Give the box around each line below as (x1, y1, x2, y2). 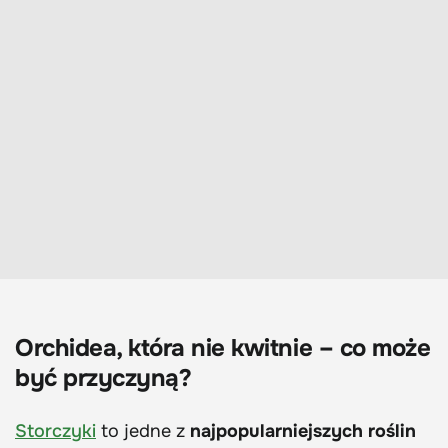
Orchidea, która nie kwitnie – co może (15, 333, 431, 364)
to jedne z (96, 420, 190, 443)
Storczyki (15, 420, 96, 443)
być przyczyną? (15, 363, 192, 394)
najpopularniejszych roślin (190, 420, 416, 443)
